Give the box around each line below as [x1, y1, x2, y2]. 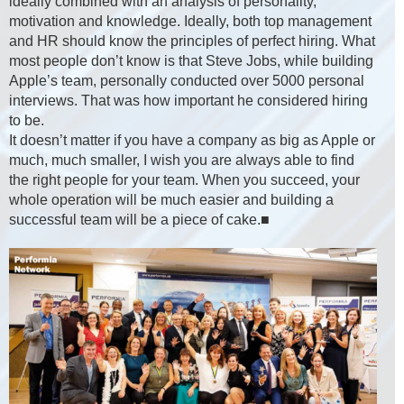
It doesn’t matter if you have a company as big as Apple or [9, 133, 375, 149]
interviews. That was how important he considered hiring [9, 93, 368, 109]
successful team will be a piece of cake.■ [9, 212, 270, 228]
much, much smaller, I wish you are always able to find [9, 152, 354, 169]
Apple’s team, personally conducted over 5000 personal [9, 73, 364, 89]
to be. [9, 113, 44, 129]
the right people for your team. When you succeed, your [9, 172, 360, 188]
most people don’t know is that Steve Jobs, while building [9, 53, 373, 69]
